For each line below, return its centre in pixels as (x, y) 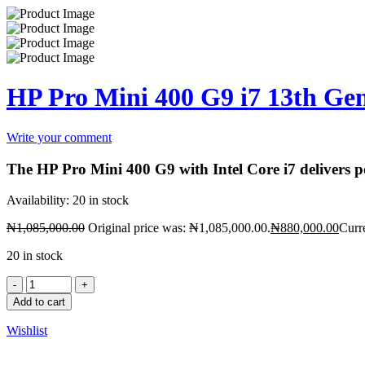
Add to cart (39, 302)
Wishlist (27, 331)
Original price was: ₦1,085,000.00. (179, 228)
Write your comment (59, 137)
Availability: (38, 200)
